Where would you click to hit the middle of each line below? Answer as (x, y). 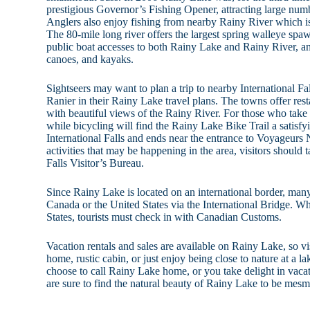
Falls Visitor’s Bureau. (95, 163)
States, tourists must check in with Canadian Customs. (164, 217)
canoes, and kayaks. (90, 60)
